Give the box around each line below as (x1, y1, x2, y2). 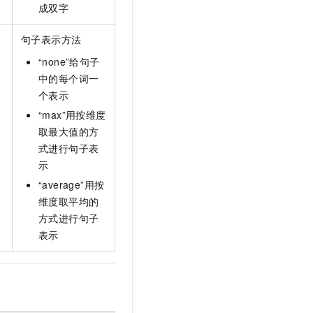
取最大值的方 (38, 124, 99, 139)
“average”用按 (38, 177, 105, 192)
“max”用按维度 (38, 108, 106, 122)
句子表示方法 (21, 32, 82, 47)
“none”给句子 (38, 54, 100, 69)
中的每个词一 (38, 71, 99, 86)
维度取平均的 (38, 194, 99, 209)
